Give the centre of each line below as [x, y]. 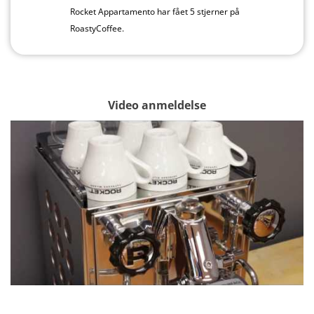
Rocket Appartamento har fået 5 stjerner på [155, 11]
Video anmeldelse [157, 105]
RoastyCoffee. [97, 28]
